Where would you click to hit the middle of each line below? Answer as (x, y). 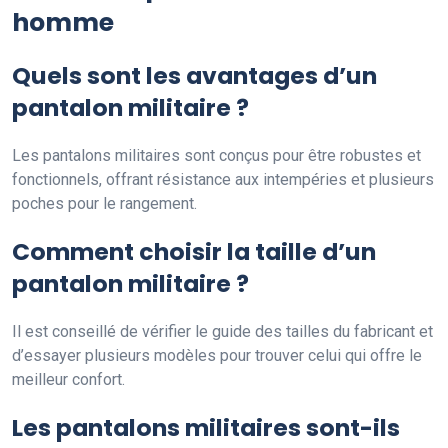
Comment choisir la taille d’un (194, 251)
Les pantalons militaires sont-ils (206, 427)
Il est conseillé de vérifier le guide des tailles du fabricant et (222, 331)
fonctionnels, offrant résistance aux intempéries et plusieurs (223, 179)
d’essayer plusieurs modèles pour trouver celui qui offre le (217, 355)
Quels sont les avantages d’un (194, 75)
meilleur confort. (68, 379)
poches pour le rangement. (104, 203)
